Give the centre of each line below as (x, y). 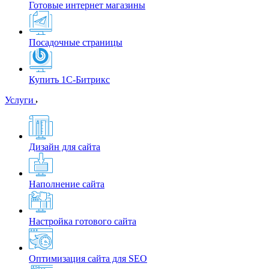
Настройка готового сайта (83, 222)
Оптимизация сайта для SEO (88, 259)
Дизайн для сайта (65, 147)
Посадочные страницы (76, 43)
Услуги (20, 100)
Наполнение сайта (67, 184)
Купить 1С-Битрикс (69, 80)
